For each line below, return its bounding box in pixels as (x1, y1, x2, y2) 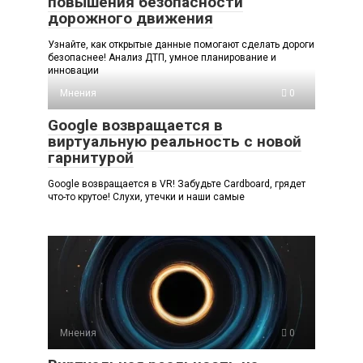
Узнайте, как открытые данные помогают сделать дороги (48, 39, 314, 51)
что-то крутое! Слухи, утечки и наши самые (48, 191, 245, 203)
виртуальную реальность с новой (48, 132, 301, 152)
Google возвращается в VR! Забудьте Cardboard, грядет (48, 178, 305, 190)
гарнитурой (48, 148, 134, 168)
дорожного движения (48, 9, 213, 28)
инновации (48, 65, 99, 77)
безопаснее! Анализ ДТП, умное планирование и (48, 52, 276, 64)
